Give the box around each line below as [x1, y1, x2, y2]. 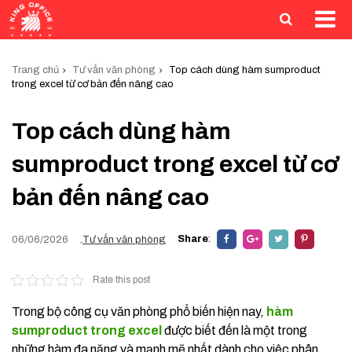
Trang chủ [12, 64, 59, 75]
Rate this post [92, 274, 150, 285]
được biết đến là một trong [162, 324, 307, 337]
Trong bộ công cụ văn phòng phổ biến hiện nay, [12, 305, 266, 318]
